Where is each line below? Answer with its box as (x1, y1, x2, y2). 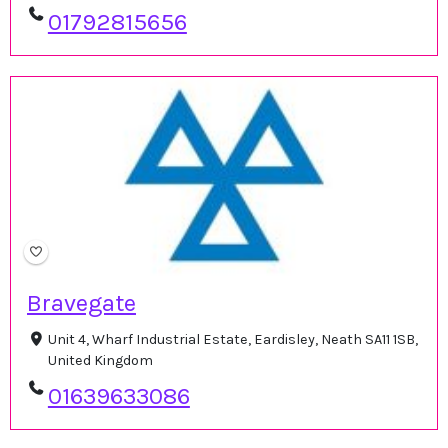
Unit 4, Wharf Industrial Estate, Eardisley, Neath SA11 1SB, (47, 331, 418, 349)
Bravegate (27, 289, 136, 318)
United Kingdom (47, 352, 153, 370)
